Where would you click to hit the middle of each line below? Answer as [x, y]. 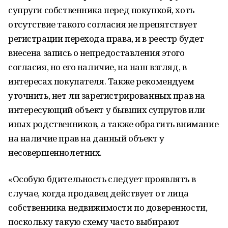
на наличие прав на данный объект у [86, 138]
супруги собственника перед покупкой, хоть [101, 10]
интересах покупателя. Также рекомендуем [101, 81]
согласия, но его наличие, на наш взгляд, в [97, 67]
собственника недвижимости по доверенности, [108, 207]
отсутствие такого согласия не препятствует [103, 24]
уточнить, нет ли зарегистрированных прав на [107, 95]
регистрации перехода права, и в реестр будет [106, 38]
